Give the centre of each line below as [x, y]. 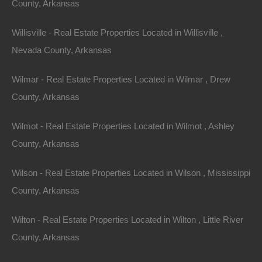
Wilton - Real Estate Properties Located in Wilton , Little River [127, 220]
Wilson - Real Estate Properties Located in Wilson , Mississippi [131, 173]
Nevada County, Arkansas [62, 50]
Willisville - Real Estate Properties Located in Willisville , [117, 32]
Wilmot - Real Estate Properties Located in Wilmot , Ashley [123, 126]
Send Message [151, 60]
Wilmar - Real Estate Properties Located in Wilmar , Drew [121, 79]
